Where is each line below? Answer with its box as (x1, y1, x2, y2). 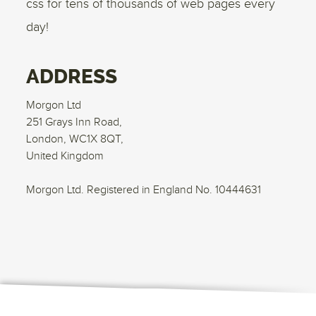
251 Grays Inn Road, (26, 116, 123, 129)
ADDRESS (26, 65, 118, 88)
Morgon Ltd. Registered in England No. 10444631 (26, 183, 262, 197)
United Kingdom (26, 150, 104, 163)
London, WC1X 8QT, (26, 133, 124, 146)
